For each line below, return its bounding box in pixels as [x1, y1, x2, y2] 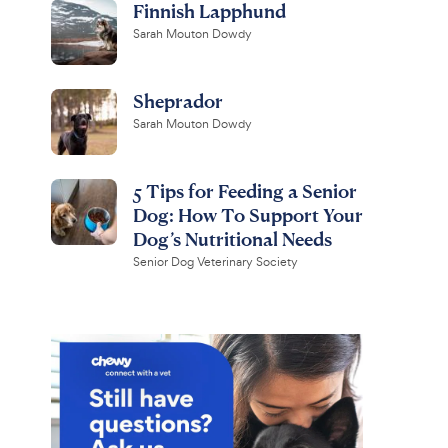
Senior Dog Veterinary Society [132, 254, 298, 270]
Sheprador [132, 89, 223, 112]
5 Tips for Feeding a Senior [132, 179, 357, 202]
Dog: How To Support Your [132, 203, 363, 226]
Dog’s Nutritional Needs [132, 227, 332, 250]
